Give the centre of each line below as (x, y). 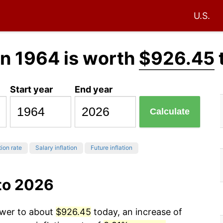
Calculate (170, 112)
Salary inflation (56, 148)
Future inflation (111, 148)
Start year (32, 89)
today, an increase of (137, 212)
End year (94, 89)
